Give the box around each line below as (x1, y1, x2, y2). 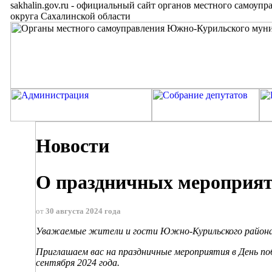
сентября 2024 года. (36, 257, 120, 268)
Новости (36, 135, 109, 157)
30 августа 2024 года (46, 206, 121, 216)
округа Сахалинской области (10, 11, 131, 21)
